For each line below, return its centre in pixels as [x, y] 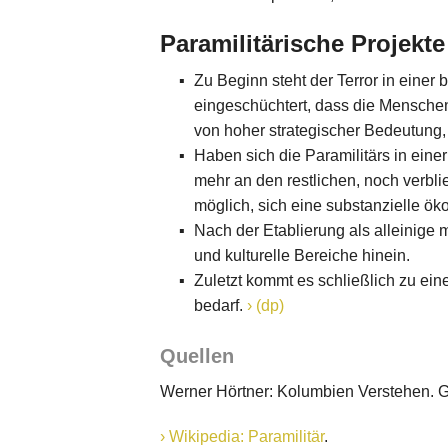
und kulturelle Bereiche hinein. [301, 256]
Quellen [197, 356]
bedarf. [220, 306]
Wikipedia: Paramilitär [246, 437]
